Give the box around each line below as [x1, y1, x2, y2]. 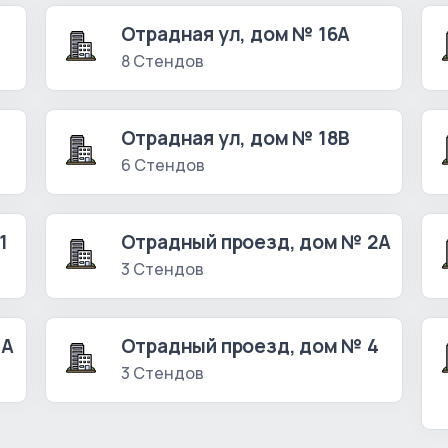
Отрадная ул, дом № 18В [120, 125, 351, 152]
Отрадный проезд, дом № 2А [120, 229, 391, 256]
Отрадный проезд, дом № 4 [120, 333, 379, 360]
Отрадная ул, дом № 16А [120, 21, 351, 48]
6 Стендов [120, 154, 205, 177]
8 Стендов [120, 50, 204, 73]
